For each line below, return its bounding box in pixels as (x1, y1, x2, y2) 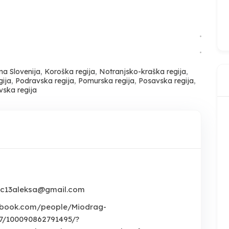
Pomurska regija (78, 76, 134, 85)
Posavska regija (139, 76, 194, 85)
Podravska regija (15, 76, 74, 85)
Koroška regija (44, 67, 95, 76)
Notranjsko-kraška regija (99, 67, 186, 76)
